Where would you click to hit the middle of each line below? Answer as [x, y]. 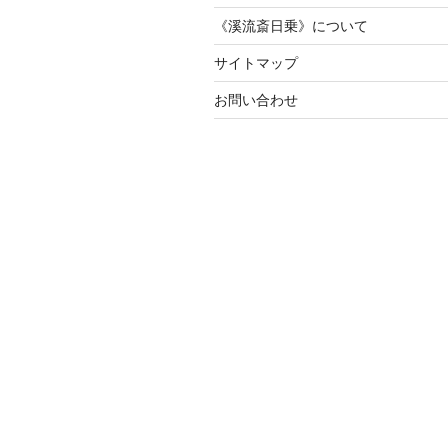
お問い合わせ [256, 100]
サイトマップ [256, 63]
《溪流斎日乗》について [291, 26]
